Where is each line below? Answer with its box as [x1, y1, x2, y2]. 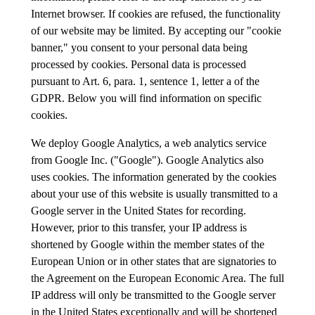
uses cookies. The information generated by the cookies [31, 170, 276, 183]
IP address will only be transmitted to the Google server [31, 288, 276, 301]
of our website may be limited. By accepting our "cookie [31, 24, 281, 37]
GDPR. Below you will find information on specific [31, 91, 262, 104]
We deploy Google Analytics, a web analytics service [31, 136, 266, 149]
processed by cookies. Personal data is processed [31, 58, 246, 70]
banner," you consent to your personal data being [31, 41, 247, 53]
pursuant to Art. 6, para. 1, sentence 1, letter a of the [31, 75, 259, 87]
